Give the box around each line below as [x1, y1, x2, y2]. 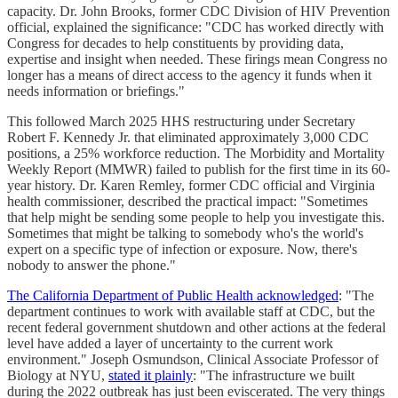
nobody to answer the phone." [7, 258, 176, 274]
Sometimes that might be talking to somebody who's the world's [7, 226, 363, 242]
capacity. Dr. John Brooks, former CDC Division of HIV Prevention [7, 4, 390, 20]
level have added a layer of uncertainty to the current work [7, 336, 333, 352]
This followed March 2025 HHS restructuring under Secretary [7, 114, 355, 130]
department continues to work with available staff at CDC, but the [7, 304, 375, 320]
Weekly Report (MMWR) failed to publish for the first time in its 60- [7, 162, 390, 178]
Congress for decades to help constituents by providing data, [7, 36, 344, 52]
